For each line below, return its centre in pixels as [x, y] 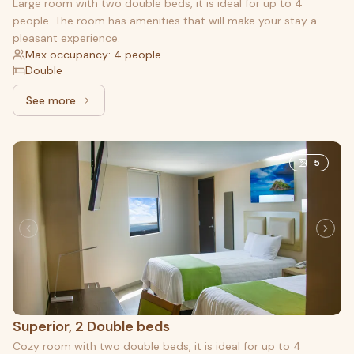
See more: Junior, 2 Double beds [142, 107]
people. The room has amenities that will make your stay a [165, 20]
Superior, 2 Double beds [91, 326]
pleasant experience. [66, 38]
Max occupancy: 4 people [93, 54]
